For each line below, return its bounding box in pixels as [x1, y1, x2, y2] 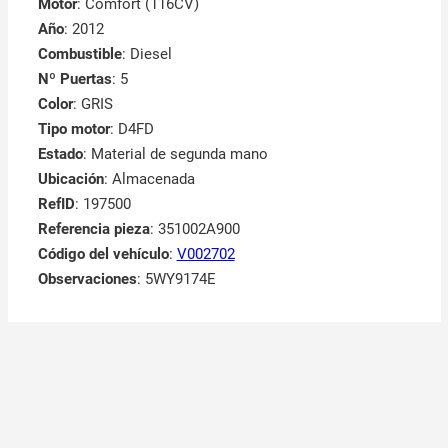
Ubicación [37, 170, 104, 189]
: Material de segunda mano [82, 145, 268, 164]
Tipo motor [37, 120, 110, 139]
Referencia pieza [37, 220, 150, 239]
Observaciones [37, 270, 137, 289]
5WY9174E [144, 270, 216, 289]
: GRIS [72, 95, 113, 114]
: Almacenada [103, 170, 195, 189]
